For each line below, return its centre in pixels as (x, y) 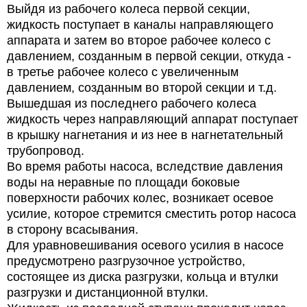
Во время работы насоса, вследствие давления (145, 166)
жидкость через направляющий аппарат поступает (152, 119)
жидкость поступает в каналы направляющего (140, 24)
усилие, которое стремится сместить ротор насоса (151, 213)
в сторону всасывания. (73, 229)
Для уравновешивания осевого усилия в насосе (145, 245)
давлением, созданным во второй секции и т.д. (142, 87)
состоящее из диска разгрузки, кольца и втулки (143, 277)
